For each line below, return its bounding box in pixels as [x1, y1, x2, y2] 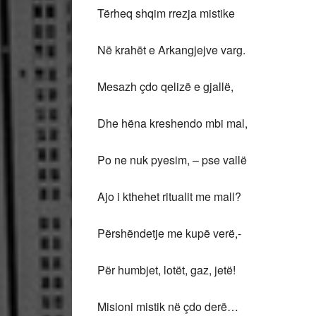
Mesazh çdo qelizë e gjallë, [97, 78, 233, 95]
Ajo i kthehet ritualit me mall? [97, 188, 241, 205]
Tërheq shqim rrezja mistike [97, 5, 235, 21]
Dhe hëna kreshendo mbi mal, [97, 115, 248, 131]
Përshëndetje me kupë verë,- [97, 225, 241, 241]
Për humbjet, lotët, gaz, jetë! [97, 262, 236, 278]
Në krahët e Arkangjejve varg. [97, 42, 245, 58]
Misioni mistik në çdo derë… [97, 298, 238, 315]
